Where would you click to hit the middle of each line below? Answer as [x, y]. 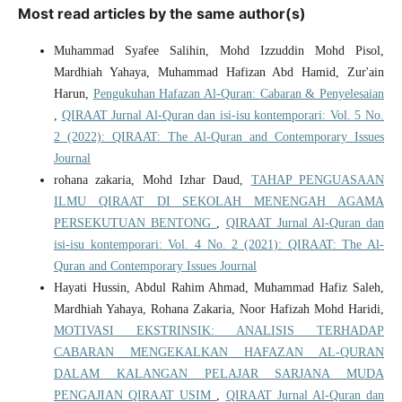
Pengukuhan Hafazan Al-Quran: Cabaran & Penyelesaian [239, 94]
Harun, [73, 94]
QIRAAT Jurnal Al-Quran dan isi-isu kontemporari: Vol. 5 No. [223, 116]
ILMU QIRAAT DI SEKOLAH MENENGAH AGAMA [219, 202]
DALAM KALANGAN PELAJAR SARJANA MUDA [219, 374]
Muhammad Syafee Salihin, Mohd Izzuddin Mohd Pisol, [219, 51]
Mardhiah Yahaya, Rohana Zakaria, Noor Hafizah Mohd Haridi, [219, 310]
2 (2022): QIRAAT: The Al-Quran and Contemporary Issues [219, 137]
